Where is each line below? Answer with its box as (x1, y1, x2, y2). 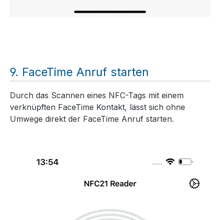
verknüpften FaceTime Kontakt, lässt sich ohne (10, 102, 185, 112)
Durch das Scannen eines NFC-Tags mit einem (10, 90, 184, 100)
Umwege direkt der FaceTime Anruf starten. (10, 113, 174, 124)
